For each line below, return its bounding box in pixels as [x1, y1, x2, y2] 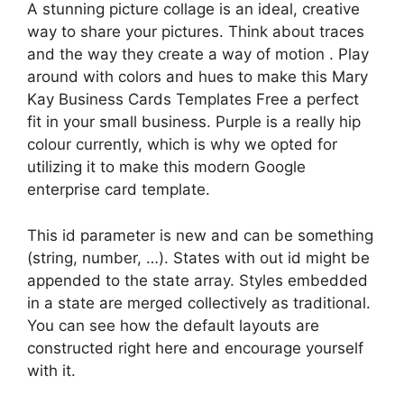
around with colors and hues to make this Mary [27, 68, 368, 86]
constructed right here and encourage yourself [27, 338, 363, 357]
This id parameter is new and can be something [27, 225, 373, 244]
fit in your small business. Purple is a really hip [27, 113, 361, 131]
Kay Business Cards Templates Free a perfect [27, 90, 359, 108]
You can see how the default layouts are [27, 316, 319, 335]
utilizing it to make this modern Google [27, 158, 306, 176]
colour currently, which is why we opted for [27, 135, 337, 153]
